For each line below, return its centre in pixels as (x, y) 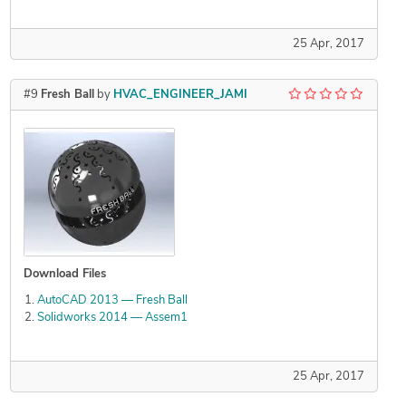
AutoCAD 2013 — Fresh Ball (112, 301)
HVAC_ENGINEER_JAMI (180, 95)
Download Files (64, 275)
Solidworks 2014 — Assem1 (112, 318)
